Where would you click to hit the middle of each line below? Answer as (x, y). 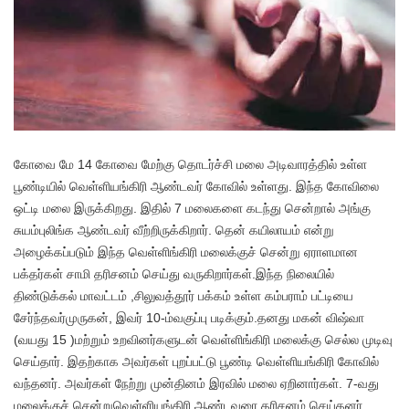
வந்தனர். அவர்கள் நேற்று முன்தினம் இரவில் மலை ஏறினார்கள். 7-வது (196, 384)
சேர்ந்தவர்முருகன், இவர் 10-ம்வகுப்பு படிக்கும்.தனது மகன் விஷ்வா (189, 318)
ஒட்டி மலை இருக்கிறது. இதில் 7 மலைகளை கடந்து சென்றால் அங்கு (192, 209)
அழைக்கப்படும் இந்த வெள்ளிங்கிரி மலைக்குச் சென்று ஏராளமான (186, 252)
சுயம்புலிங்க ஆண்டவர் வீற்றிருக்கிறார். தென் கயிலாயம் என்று (174, 231)
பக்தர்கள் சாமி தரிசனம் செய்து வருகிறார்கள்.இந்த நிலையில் (174, 274)
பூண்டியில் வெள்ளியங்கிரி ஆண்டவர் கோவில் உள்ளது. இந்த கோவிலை (196, 187)
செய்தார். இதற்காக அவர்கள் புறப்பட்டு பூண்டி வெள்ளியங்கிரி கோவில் (196, 362)
